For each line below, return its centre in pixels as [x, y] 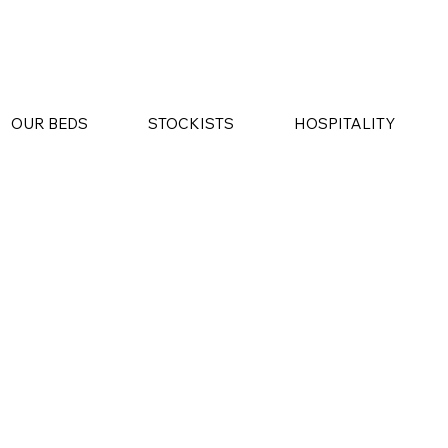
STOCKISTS [191, 124]
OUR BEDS [49, 124]
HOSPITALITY [344, 124]
